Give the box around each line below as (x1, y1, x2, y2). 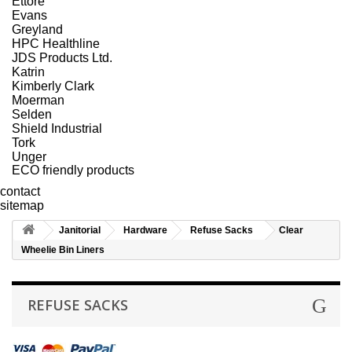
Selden (12, 106, 52, 121)
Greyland (12, 21, 63, 36)
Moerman (12, 92, 64, 107)
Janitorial (59, 224, 101, 236)
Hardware (123, 224, 167, 236)
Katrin (12, 64, 45, 79)
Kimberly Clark (12, 78, 94, 93)
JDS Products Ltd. (12, 49, 112, 64)
